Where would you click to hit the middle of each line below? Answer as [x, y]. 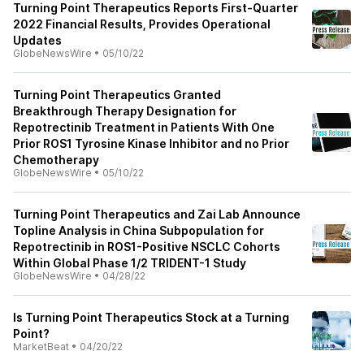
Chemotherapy [56, 160]
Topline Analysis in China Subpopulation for [139, 230]
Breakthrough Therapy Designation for [125, 111]
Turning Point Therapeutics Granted [117, 95]
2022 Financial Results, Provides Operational [142, 24]
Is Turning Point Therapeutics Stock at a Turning [151, 317]
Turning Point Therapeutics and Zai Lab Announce [157, 214]
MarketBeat [41, 347]
